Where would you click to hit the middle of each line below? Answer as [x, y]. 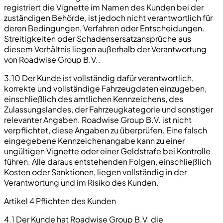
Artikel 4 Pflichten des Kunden [60, 201]
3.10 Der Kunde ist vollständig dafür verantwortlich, [99, 78]
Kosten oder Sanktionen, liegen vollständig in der [95, 172]
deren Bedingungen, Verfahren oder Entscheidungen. [104, 28]
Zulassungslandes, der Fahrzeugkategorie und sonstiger [109, 109]
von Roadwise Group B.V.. [52, 59]
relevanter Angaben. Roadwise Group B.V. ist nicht [98, 119]
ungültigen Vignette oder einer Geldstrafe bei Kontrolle [107, 151]
